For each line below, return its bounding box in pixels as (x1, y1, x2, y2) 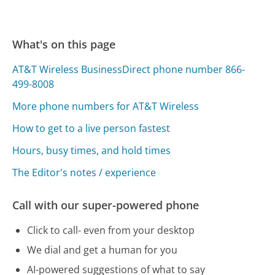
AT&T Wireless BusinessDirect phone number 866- (12, 62, 246, 76)
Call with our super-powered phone (12, 197, 199, 212)
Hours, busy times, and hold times (12, 143, 171, 157)
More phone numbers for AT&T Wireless (12, 99, 199, 113)
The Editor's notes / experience (12, 165, 157, 179)
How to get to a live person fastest (12, 121, 171, 135)
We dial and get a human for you (27, 242, 178, 257)
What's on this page (12, 36, 116, 52)
